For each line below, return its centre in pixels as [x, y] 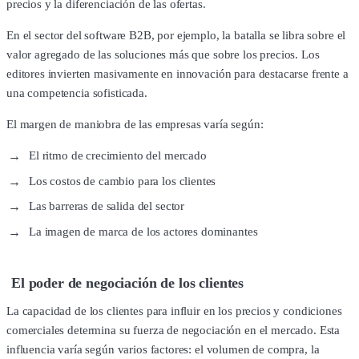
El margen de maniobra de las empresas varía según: [135, 125]
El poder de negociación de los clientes [128, 283]
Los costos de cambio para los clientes [123, 181]
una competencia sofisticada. [77, 93]
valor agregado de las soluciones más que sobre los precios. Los [163, 55]
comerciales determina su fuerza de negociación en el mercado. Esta [173, 331]
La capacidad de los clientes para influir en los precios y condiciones [174, 311]
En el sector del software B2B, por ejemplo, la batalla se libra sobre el [176, 36]
